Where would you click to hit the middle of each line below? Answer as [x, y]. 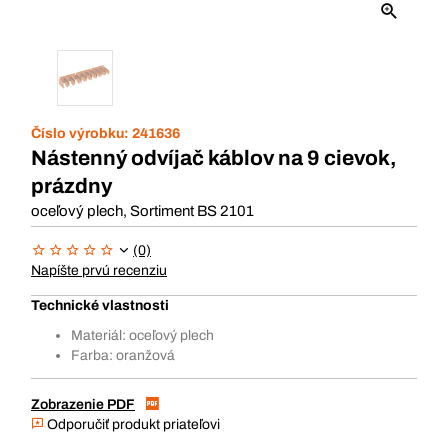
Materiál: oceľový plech [142, 335]
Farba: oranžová [123, 355]
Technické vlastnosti [100, 305]
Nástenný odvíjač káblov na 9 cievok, [213, 158]
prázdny [71, 186]
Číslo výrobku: [81, 133]
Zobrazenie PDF [83, 404]
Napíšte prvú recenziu [99, 270]
